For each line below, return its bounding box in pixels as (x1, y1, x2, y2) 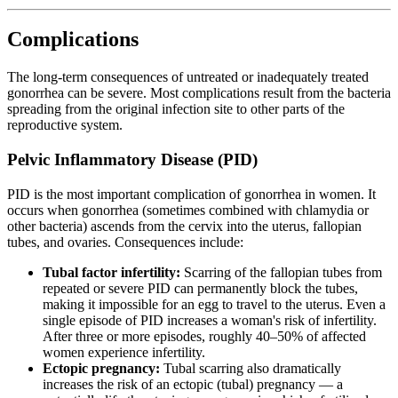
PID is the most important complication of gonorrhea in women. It (7, 186, 376, 202)
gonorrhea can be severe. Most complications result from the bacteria (7, 85, 391, 101)
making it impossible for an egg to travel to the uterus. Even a (43, 296, 386, 312)
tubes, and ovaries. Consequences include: (7, 234, 243, 250)
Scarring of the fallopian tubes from (180, 264, 382, 280)
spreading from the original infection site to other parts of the (7, 101, 345, 117)
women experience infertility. (43, 344, 205, 360)
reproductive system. (7, 117, 123, 133)
